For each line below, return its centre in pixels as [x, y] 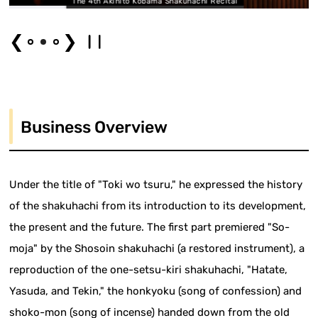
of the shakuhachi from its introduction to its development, [158, 205]
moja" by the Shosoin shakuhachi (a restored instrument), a [157, 248]
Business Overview [94, 127]
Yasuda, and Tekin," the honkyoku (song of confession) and [156, 291]
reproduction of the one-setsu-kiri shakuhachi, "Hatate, [149, 269]
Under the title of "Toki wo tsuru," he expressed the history [156, 184]
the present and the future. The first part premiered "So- [150, 227]
